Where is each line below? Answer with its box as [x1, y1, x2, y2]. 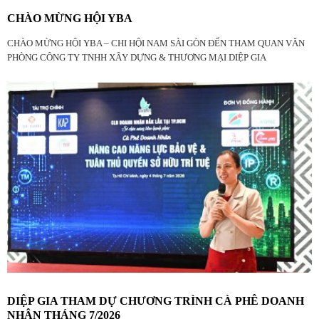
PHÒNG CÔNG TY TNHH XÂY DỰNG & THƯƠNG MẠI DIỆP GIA [7, 52, 266, 63]
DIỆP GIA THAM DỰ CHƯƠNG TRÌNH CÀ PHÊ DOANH [7, 295, 304, 308]
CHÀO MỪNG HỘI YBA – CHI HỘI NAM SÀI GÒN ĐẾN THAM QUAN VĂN [7, 38, 305, 48]
